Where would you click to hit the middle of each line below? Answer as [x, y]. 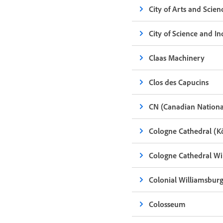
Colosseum [167, 204]
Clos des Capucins [179, 82]
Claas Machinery [177, 58]
